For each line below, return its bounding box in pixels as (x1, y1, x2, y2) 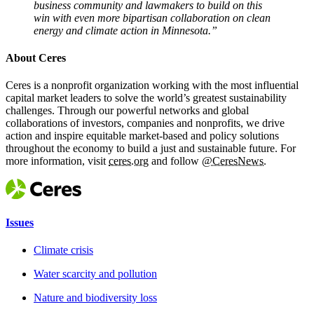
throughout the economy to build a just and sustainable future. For (6, 142, 296, 155)
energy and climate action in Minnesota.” (34, 24, 220, 36)
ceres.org (109, 155, 149, 168)
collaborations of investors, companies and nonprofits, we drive (6, 117, 285, 130)
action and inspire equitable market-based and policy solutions (6, 130, 279, 142)
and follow (149, 155, 202, 168)
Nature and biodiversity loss (34, 292, 157, 304)
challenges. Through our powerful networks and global (6, 104, 249, 117)
